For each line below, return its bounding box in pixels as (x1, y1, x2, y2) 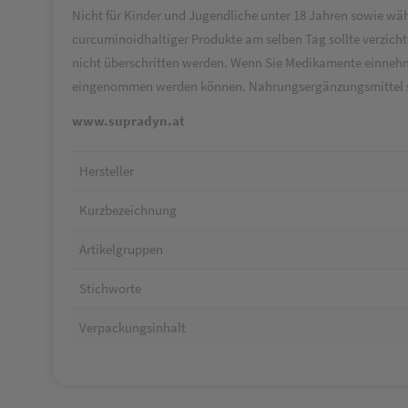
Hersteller (79, 162, 134, 179)
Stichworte (79, 280, 141, 297)
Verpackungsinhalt (79, 319, 186, 336)
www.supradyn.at (72, 112, 185, 129)
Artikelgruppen (79, 240, 163, 258)
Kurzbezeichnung (79, 201, 177, 219)
